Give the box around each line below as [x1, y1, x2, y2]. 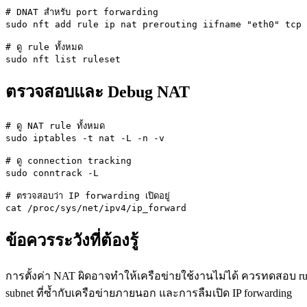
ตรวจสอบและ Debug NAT [5, 82, 190, 101]
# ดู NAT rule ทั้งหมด [5, 120, 105, 131]
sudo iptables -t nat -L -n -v [5, 132, 164, 143]
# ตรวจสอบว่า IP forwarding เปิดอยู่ [5, 190, 170, 201]
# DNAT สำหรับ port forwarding [5, 7, 158, 18]
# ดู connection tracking [5, 155, 132, 166]
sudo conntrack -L [5, 167, 99, 178]
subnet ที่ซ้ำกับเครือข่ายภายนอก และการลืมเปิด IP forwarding [5, 286, 292, 299]
